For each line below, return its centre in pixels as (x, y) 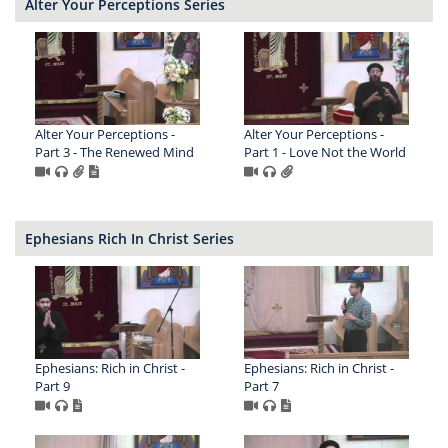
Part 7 (261, 385)
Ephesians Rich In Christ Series (129, 239)
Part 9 (52, 385)
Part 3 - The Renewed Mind (114, 152)
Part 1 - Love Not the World (324, 152)
